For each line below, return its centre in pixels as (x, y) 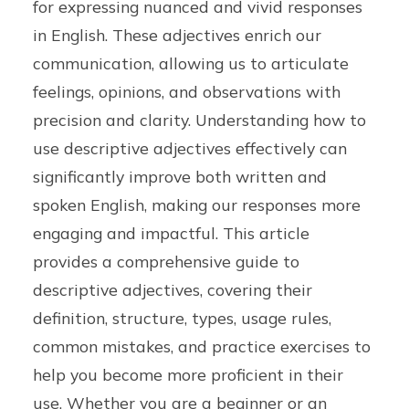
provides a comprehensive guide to (167, 261)
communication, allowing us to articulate (191, 63)
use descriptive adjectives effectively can (190, 147)
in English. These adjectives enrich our (178, 34)
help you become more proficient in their (189, 374)
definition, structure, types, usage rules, (183, 317)
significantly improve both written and (180, 176)
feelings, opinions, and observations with (187, 91)
